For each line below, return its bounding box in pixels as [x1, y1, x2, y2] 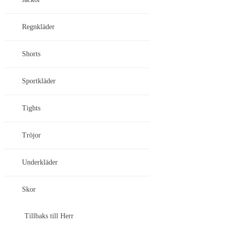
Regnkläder [22, 23, 55, 31]
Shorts [22, 50, 40, 58]
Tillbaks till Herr [25, 212, 74, 220]
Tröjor [22, 131, 41, 140]
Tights [22, 104, 40, 112]
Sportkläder [22, 77, 56, 85]
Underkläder [22, 158, 58, 167]
